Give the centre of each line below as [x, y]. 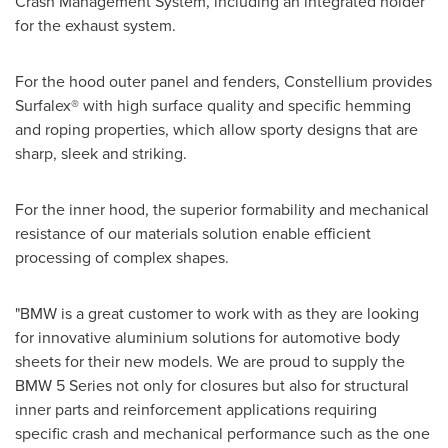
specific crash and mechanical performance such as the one [222, 433]
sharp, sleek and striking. [101, 153]
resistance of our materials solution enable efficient [193, 233]
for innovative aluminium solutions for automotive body [207, 337]
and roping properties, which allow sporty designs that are [216, 129]
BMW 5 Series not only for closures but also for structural [212, 385]
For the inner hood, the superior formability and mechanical [222, 209]
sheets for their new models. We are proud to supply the [210, 361]
